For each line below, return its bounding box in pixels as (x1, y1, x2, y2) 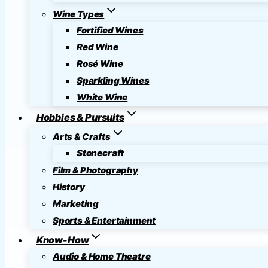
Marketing (53, 198, 99, 209)
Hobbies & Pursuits (36, 111, 124, 123)
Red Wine (77, 41, 118, 53)
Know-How (36, 234, 89, 246)
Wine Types (53, 8, 105, 20)
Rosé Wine (77, 58, 123, 69)
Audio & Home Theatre (53, 251, 151, 262)
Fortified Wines (77, 25, 144, 36)
